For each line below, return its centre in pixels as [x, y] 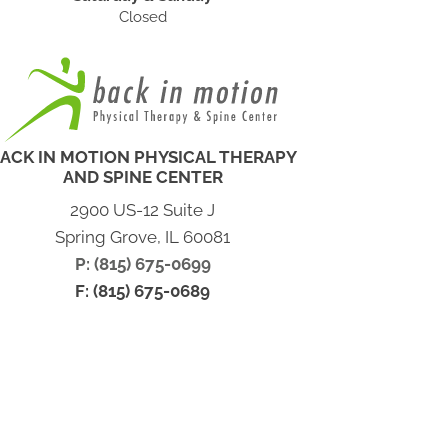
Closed [142, 17]
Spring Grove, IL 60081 [143, 237]
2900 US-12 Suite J [143, 210]
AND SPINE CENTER [142, 177]
